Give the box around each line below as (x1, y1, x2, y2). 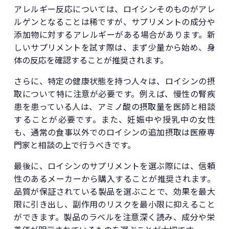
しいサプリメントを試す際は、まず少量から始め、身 (14, 42, 215, 53)
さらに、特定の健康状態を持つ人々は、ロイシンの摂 (14, 76, 215, 86)
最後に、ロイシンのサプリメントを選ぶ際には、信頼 (14, 161, 215, 171)
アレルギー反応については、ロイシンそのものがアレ (14, 4, 215, 14)
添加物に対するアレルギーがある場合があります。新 (14, 29, 215, 40)
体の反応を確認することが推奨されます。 (14, 55, 169, 65)
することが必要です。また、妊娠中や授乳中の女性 (14, 114, 215, 125)
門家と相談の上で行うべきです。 (14, 140, 136, 150)
